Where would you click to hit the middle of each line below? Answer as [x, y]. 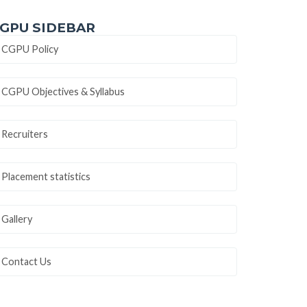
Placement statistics [46, 176]
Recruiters [25, 134]
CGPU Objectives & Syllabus [63, 91]
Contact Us [26, 261]
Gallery [17, 219]
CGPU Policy [30, 49]
